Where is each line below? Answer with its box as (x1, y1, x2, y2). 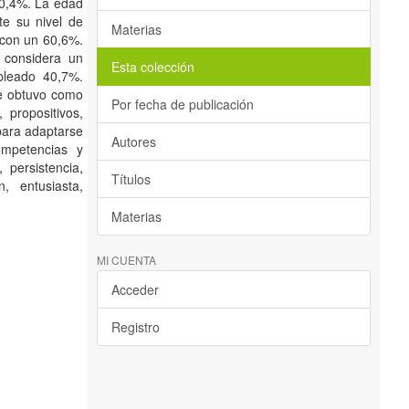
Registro (111, 318, 160, 336)
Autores (111, 132, 156, 151)
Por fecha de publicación (111, 95, 254, 113)
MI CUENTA (97, 252, 156, 267)
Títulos (111, 170, 151, 188)
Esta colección (111, 58, 194, 76)
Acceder (111, 280, 159, 299)
